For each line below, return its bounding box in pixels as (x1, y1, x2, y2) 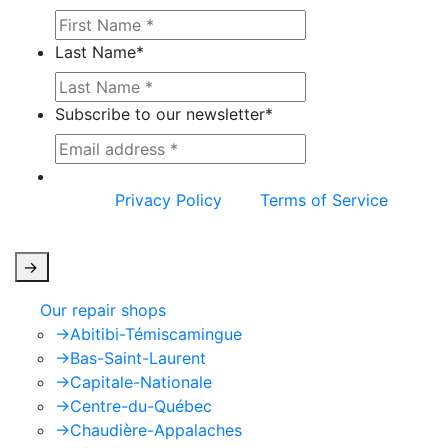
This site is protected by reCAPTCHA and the (55, 166, 399, 186)
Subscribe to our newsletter (55, 104, 265, 124)
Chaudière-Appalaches (70, 420, 242, 440)
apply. (55, 214, 100, 234)
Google (55, 190, 115, 210)
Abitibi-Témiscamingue (70, 324, 242, 344)
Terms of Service (260, 190, 388, 210)
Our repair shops (40, 300, 166, 320)
